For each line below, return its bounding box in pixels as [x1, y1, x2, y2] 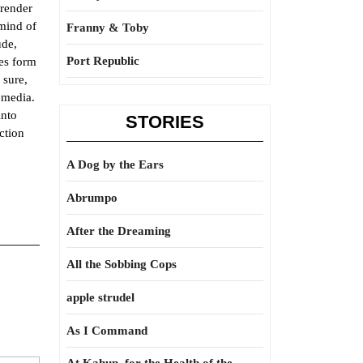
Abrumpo [66, 191, 117, 204]
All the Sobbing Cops [66, 258, 177, 271]
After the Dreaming [66, 224, 171, 237]
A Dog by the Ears [66, 158, 164, 171]
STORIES [126, 112, 204, 132]
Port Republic [66, 54, 139, 67]
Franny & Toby [66, 21, 149, 34]
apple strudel [66, 291, 135, 304]
